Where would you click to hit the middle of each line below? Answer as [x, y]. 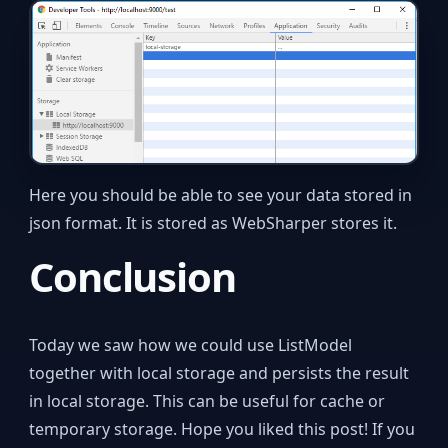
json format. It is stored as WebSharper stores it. [213, 223]
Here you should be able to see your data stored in [221, 195]
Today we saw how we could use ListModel [191, 345]
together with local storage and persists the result [219, 373]
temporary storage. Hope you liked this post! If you [222, 429]
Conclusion [132, 277]
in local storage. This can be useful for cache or [207, 401]
